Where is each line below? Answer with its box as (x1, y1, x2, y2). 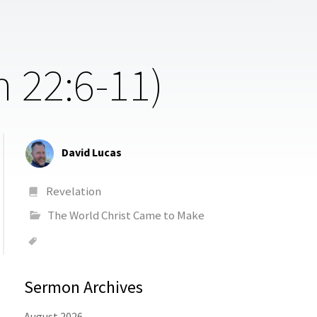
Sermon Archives (24, 276, 144, 299)
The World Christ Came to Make (47, 207, 204, 224)
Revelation (46, 183, 102, 199)
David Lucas (62, 144, 122, 159)
